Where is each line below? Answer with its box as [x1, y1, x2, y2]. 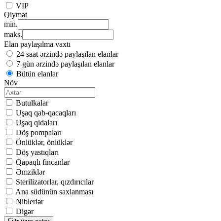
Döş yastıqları [16, 148, 59, 157]
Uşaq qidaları [16, 118, 57, 127]
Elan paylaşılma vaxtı [4, 40, 71, 49]
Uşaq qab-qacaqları [16, 109, 76, 117]
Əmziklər [16, 168, 45, 177]
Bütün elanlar [16, 70, 58, 78]
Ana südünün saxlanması [15, 187, 93, 196]
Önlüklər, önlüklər [16, 138, 73, 147]
